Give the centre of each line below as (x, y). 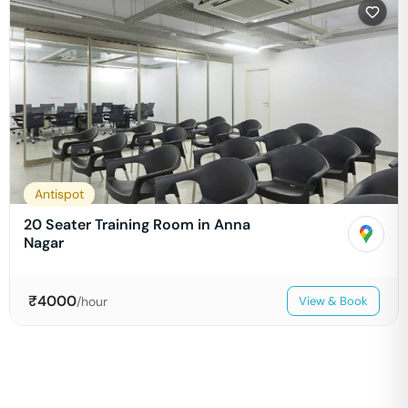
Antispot (59, 194)
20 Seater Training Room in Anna (137, 224)
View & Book (333, 301)
